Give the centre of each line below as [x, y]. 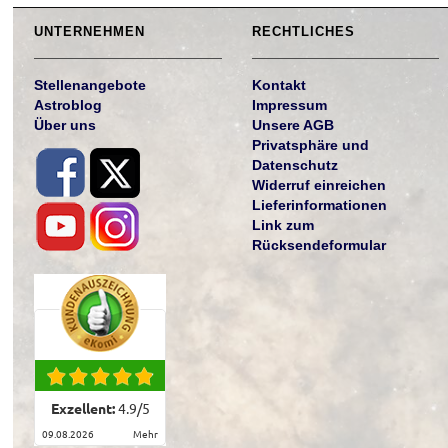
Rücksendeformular [318, 245]
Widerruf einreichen [318, 185]
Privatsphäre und [310, 145]
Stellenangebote [90, 85]
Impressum [289, 105]
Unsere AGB [292, 125]
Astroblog [68, 105]
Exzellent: [84, 409]
